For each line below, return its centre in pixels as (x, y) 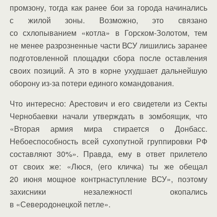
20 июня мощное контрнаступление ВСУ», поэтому (108, 179)
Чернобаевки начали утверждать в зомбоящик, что (108, 116)
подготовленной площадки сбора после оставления (108, 58)
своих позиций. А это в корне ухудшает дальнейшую (108, 70)
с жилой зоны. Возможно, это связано (108, 20)
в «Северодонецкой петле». (60, 204)
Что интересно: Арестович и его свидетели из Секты (108, 103)
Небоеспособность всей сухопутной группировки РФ (108, 141)
